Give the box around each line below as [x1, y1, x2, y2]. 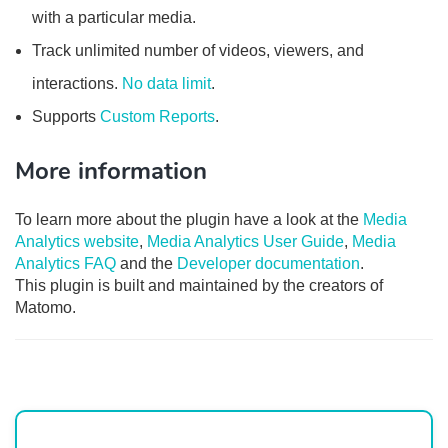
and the [116, 255, 177, 272]
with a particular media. [32, 9, 196, 26]
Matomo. [15, 299, 76, 316]
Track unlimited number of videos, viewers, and [32, 42, 364, 59]
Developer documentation [177, 255, 360, 272]
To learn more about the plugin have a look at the [15, 211, 363, 228]
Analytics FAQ [15, 255, 116, 272]
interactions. [32, 75, 122, 92]
